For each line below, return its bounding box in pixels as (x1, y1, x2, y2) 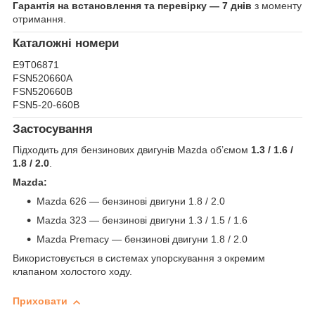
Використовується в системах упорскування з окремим (13, 252, 265, 264)
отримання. (13, 13, 66, 25)
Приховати (13, 295, 67, 307)
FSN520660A (13, 72, 72, 84)
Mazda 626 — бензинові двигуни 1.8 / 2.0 (37, 195, 225, 207)
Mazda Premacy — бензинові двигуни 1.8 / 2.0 (37, 233, 247, 245)
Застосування (13, 122, 93, 136)
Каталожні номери (13, 36, 119, 50)
